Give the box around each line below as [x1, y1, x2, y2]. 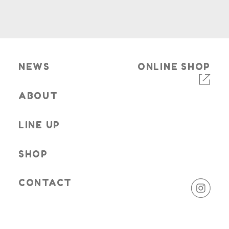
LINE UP [18, 119, 61, 130]
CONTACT [18, 177, 73, 189]
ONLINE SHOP [137, 61, 211, 73]
